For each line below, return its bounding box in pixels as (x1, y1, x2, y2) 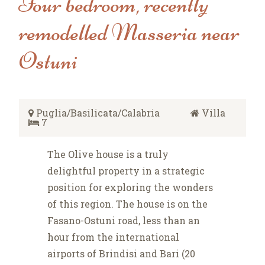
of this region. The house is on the (47, 198, 208, 211)
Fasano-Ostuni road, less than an (47, 214, 200, 227)
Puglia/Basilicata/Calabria (34, 106, 162, 119)
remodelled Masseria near (19, 18, 240, 47)
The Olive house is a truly (47, 148, 169, 161)
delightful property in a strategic (47, 164, 205, 177)
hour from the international (47, 231, 179, 244)
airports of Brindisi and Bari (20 (47, 247, 195, 260)
